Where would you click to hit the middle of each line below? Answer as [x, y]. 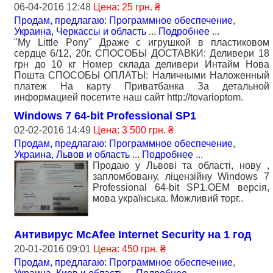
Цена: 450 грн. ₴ [129, 249]
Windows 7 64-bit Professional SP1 [105, 115]
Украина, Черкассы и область [80, 31]
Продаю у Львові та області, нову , [181, 165]
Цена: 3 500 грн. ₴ [133, 130]
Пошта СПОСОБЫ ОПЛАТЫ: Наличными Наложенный [142, 75]
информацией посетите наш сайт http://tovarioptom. [129, 97]
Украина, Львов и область [72, 154]
